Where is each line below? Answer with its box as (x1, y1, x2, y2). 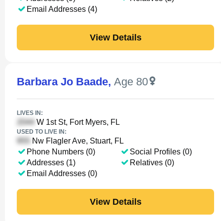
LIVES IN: (17, 110, 43, 116)
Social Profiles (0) (129, 147, 192, 156)
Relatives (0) (129, 158, 174, 167)
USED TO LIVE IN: (17, 128, 67, 135)
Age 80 (114, 75, 148, 88)
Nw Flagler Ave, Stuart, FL (30, 137, 124, 145)
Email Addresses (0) (27, 169, 97, 178)
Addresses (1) (27, 158, 75, 167)
